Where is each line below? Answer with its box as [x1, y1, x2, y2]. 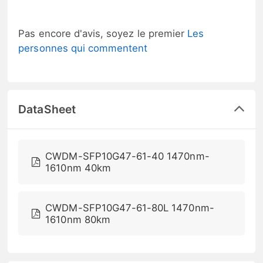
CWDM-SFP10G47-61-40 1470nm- [45, 150, 210, 162]
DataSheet [18, 102, 76, 117]
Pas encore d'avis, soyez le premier [18, 27, 188, 39]
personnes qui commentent [18, 42, 148, 54]
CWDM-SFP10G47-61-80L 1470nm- [45, 201, 214, 214]
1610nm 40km [45, 161, 111, 174]
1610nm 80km [45, 213, 110, 225]
